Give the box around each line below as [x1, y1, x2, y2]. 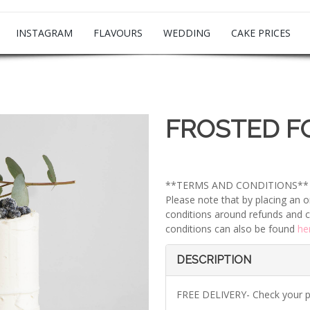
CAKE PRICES [231, 26, 291, 39]
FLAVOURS [93, 26, 143, 39]
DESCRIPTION [176, 253, 251, 266]
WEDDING [163, 26, 210, 39]
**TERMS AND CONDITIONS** [165, 179, 309, 192]
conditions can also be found [165, 222, 298, 235]
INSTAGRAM [16, 26, 73, 39]
